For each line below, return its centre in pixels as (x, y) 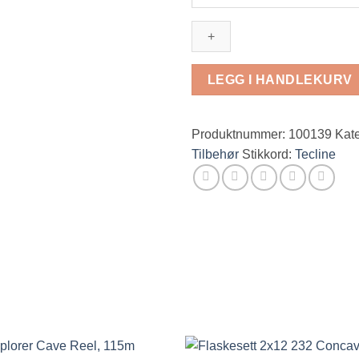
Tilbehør (215, 155)
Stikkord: (268, 155)
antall (206, 22)
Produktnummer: (240, 135)
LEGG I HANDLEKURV (280, 80)
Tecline (315, 155)
